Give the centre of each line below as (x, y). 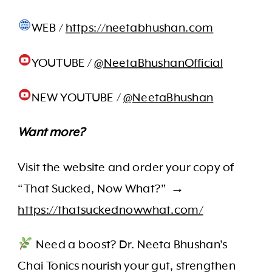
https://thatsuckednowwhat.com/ (110, 210)
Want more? (52, 133)
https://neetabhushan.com (139, 28)
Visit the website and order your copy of (126, 167)
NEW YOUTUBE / (77, 98)
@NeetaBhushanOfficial (158, 63)
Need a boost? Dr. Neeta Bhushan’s (130, 245)
